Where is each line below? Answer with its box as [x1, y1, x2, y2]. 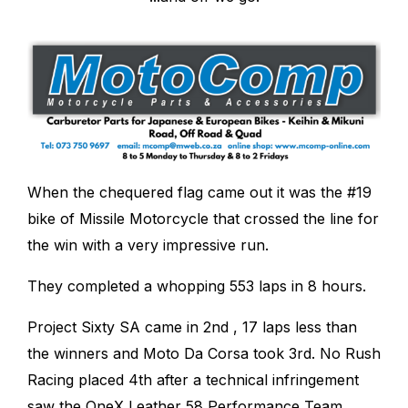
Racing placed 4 [27, 371, 138, 390]
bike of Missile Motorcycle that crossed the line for [27, 209, 379, 229]
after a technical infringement [152, 371, 359, 390]
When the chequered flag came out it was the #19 [27, 183, 372, 202]
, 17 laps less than [229, 318, 357, 337]
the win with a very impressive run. [27, 236, 269, 255]
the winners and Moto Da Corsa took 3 [27, 344, 297, 363]
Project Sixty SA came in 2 [27, 318, 211, 337]
